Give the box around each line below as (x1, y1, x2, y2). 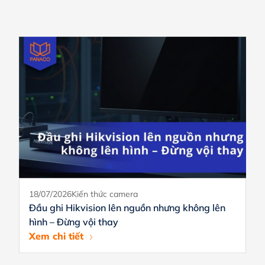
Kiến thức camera (72, 189, 138, 200)
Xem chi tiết (29, 230, 84, 243)
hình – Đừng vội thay (29, 216, 119, 228)
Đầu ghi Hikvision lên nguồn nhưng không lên (29, 202, 226, 214)
